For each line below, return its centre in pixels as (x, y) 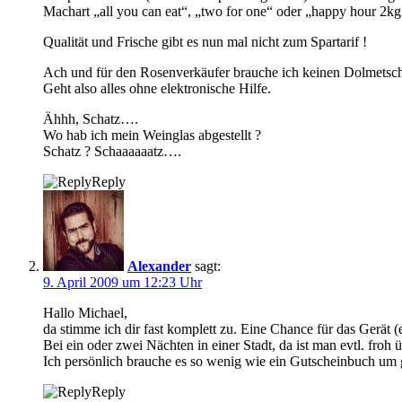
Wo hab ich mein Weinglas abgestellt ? (152, 135)
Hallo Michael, (85, 312)
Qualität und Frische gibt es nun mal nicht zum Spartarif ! (205, 41)
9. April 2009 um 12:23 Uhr (122, 282)
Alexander (159, 266)
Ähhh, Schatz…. (91, 118)
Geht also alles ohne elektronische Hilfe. (157, 88)
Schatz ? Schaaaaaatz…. (112, 151)
